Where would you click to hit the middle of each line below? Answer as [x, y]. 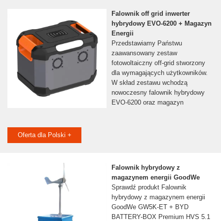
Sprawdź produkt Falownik [149, 187]
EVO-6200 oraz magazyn [147, 103]
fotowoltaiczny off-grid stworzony [158, 63]
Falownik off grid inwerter [150, 14]
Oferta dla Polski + [44, 135]
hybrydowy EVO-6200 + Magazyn [161, 24]
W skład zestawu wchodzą [149, 83]
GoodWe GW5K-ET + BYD [150, 207]
